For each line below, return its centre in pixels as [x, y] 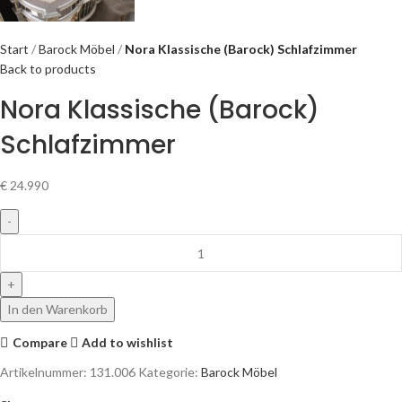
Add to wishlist [128, 342]
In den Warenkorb [57, 310]
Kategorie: [168, 372]
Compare [39, 342]
